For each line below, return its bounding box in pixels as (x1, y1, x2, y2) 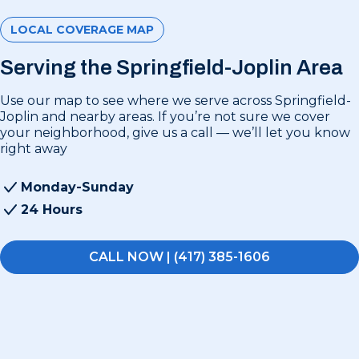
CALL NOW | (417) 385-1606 (89, 248, 270, 264)
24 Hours (21, 201, 83, 217)
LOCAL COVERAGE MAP (10, 22, 154, 37)
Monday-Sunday (21, 179, 134, 195)
